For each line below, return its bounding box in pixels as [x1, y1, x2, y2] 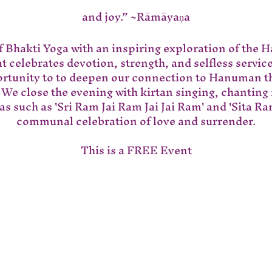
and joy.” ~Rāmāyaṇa [82, 4, 190, 29]
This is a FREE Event [80, 137, 192, 163]
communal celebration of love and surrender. [16, 108, 256, 134]
